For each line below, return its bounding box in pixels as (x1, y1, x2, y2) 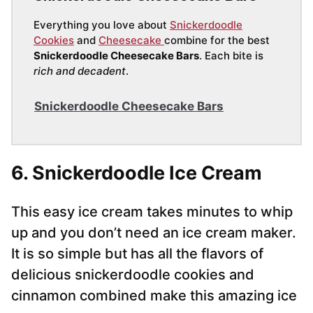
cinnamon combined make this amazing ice (11, 287, 297, 305)
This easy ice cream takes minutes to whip (11, 203, 293, 221)
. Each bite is (199, 49, 263, 63)
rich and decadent (34, 64, 126, 78)
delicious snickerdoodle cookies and (11, 266, 254, 284)
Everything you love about (34, 18, 170, 32)
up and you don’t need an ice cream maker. (11, 224, 296, 242)
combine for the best (164, 34, 270, 48)
